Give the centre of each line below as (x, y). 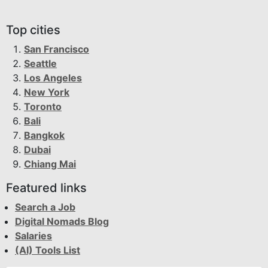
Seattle (40, 64)
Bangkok (44, 135)
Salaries (33, 236)
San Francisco (57, 49)
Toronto (43, 107)
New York (47, 92)
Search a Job (45, 207)
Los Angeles (53, 78)
